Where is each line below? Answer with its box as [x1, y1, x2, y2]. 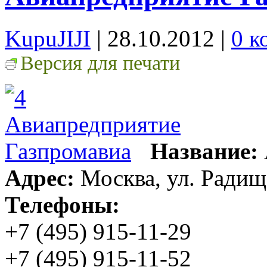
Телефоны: [5, 191, 120, 218]
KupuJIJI [5, 25, 91, 51]
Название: [150, 138, 258, 164]
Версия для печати [20, 51, 180, 74]
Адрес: [5, 164, 74, 191]
